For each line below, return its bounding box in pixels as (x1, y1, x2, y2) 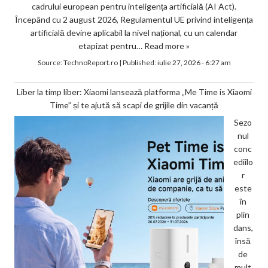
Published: (122, 58, 157, 68)
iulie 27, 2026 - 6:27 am (157, 58, 231, 68)
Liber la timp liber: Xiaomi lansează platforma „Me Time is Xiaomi (16, 87, 252, 98)
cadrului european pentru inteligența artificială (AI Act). (32, 1, 236, 12)
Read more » (144, 41, 190, 51)
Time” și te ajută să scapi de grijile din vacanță (50, 100, 218, 111)
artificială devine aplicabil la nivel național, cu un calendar (31, 28, 237, 38)
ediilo (233, 157, 253, 167)
